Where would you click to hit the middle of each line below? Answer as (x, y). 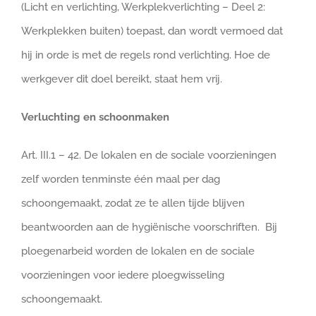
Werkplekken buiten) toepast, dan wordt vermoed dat (152, 31)
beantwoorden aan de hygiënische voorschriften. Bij (149, 227)
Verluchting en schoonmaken (95, 117)
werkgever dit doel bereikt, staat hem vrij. (122, 79)
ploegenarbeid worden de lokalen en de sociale (138, 251)
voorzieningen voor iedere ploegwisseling (123, 275)
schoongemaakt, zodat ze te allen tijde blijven (133, 203)
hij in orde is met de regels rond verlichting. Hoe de (146, 55)
